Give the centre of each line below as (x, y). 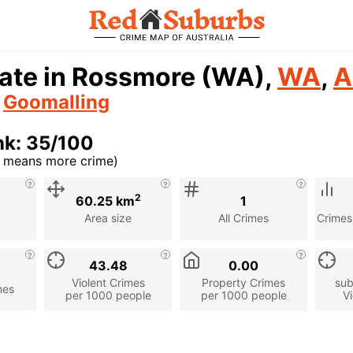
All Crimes (243, 217)
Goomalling (56, 102)
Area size (108, 217)
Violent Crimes (108, 282)
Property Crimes (243, 282)
